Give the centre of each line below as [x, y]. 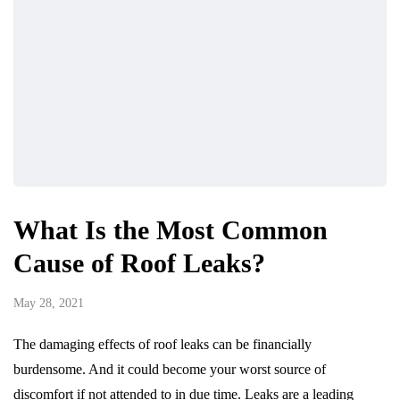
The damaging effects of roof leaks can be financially [162, 345]
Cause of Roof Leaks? [139, 263]
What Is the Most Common [171, 230]
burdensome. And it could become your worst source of [170, 370]
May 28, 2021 [49, 304]
